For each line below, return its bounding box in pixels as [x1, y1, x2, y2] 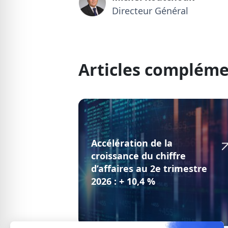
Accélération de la [91, 137, 173, 150]
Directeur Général [112, 5, 188, 17]
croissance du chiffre [91, 150, 186, 162]
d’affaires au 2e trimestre [91, 162, 207, 175]
